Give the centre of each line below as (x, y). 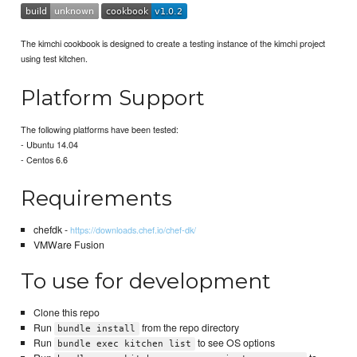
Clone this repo (66, 313)
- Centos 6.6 (45, 159)
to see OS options (235, 343)
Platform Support (113, 97)
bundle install (97, 329)
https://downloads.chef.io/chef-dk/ (133, 230)
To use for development (146, 280)
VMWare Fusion (69, 245)
